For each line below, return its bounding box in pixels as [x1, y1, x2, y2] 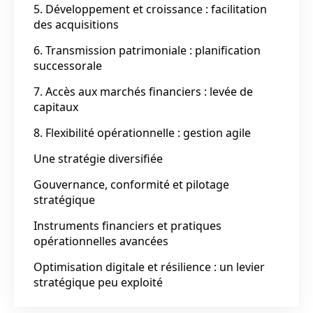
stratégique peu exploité [34, 274, 163, 290]
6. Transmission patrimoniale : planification [34, 42, 261, 58]
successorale [34, 57, 102, 73]
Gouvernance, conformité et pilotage [34, 176, 229, 192]
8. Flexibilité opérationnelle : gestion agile [34, 124, 251, 140]
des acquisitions [34, 16, 119, 32]
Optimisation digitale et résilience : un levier [34, 259, 265, 275]
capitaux [34, 99, 78, 115]
